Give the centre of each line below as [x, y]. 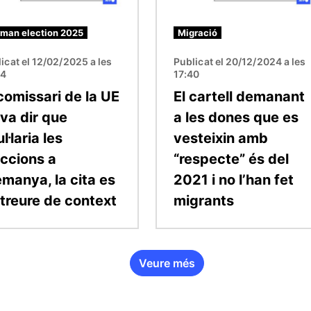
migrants [204, 200]
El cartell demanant [239, 96]
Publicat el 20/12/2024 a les [240, 61]
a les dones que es [236, 117]
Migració [197, 32]
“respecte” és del [231, 159]
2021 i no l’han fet [234, 179]
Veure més [167, 263]
